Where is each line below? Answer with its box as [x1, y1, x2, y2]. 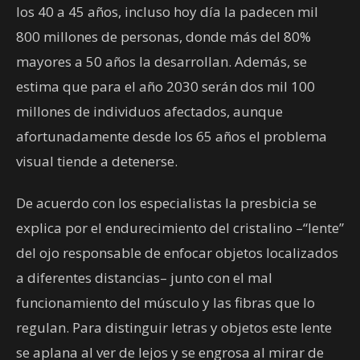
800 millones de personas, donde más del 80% [16, 27, 311, 47]
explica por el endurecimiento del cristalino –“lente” [16, 219, 344, 238]
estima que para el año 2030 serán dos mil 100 [16, 77, 315, 96]
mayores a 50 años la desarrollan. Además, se [16, 52, 307, 72]
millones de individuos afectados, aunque [16, 102, 283, 121]
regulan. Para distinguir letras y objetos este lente [16, 318, 332, 337]
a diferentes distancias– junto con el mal [16, 268, 272, 288]
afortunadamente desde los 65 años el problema [16, 127, 327, 146]
